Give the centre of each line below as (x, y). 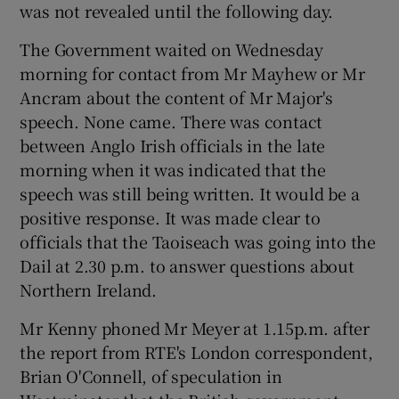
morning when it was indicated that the (173, 169)
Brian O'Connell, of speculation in (151, 376)
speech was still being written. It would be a (190, 193)
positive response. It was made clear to (170, 217)
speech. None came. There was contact (171, 121)
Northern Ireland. (89, 289)
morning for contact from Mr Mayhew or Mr (192, 73)
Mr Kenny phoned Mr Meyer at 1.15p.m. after (195, 328)
